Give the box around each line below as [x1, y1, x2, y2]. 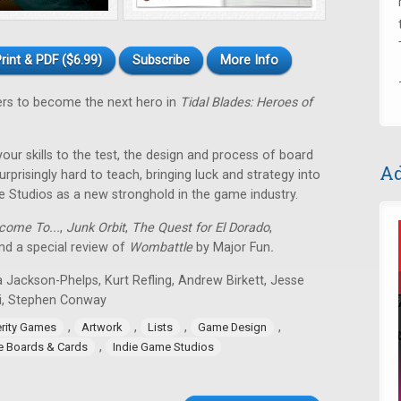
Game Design [198, 320, 267, 334]
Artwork [81, 320, 123, 334]
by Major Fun [192, 240, 270, 255]
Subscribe [132, 53, 190, 68]
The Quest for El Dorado [132, 220, 269, 235]
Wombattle [129, 240, 192, 255]
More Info [220, 53, 278, 68]
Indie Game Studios [113, 340, 214, 354]
